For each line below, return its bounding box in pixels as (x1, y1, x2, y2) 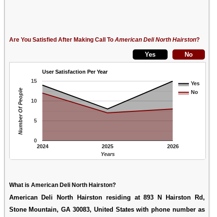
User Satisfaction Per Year (42, 68, 108, 75)
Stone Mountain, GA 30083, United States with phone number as (9, 205, 205, 213)
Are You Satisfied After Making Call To (9, 36, 115, 43)
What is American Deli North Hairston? (9, 181, 116, 188)
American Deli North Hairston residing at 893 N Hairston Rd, (9, 193, 205, 201)
